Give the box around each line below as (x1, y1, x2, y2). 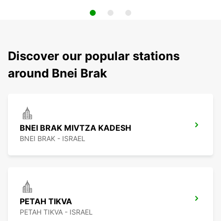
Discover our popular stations (8, 49, 180, 64)
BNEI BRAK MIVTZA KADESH (20, 123, 131, 133)
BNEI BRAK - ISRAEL (20, 134, 85, 143)
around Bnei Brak (8, 66, 107, 81)
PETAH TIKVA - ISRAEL (20, 208, 93, 217)
